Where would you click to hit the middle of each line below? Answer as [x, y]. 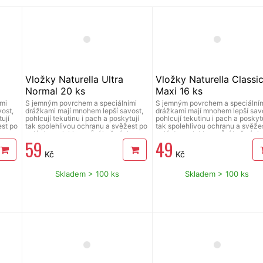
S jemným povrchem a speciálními [81, 103]
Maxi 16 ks [179, 91]
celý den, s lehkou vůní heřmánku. [81, 133]
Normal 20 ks [55, 91]
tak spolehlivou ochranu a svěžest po [87, 126]
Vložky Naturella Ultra [75, 79]
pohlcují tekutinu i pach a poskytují [82, 118]
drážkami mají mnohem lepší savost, [85, 110]
